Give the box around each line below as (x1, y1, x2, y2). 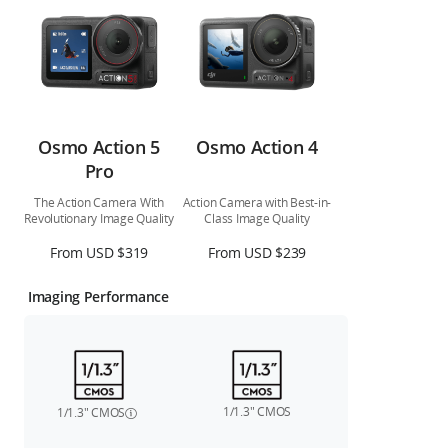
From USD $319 (49, 243, 149, 263)
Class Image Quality (204, 210, 310, 228)
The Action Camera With (34, 194, 164, 212)
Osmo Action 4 (196, 135, 318, 160)
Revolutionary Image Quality (24, 210, 174, 228)
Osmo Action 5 (38, 135, 160, 160)
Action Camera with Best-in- (182, 194, 332, 212)
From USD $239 (207, 243, 307, 263)
